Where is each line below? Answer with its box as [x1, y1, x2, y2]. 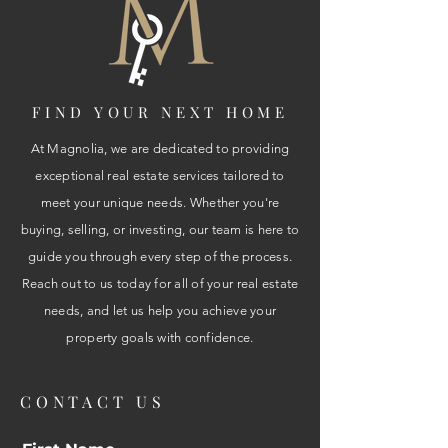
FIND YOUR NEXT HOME [31, 101, 289, 122]
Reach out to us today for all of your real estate [21, 275, 299, 291]
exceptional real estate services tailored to [35, 167, 285, 183]
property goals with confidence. [66, 329, 254, 345]
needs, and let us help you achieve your [43, 302, 277, 318]
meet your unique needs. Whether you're [40, 194, 280, 210]
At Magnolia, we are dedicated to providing [30, 140, 290, 156]
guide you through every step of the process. [27, 248, 293, 264]
